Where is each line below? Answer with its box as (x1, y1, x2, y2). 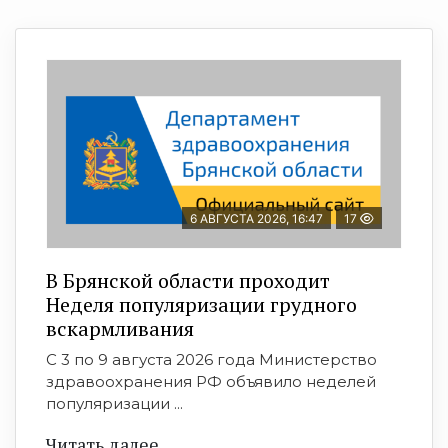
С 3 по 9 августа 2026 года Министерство (46, 350, 377, 370)
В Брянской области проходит (46, 267, 330, 295)
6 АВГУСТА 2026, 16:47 (190, 211, 323, 227)
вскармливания (46, 315, 194, 343)
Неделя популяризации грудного (46, 291, 357, 319)
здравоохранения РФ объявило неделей (46, 372, 376, 392)
